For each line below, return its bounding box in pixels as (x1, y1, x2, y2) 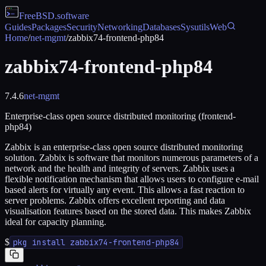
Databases (142, 22, 180, 32)
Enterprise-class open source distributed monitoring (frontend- (5, 110, 236, 121)
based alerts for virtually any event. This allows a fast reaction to (5, 184, 245, 195)
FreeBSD (19, 11, 55, 21)
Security (66, 22, 97, 32)
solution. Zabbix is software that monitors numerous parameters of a (5, 152, 258, 163)
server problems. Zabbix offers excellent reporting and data (5, 195, 225, 205)
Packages (31, 22, 66, 32)
